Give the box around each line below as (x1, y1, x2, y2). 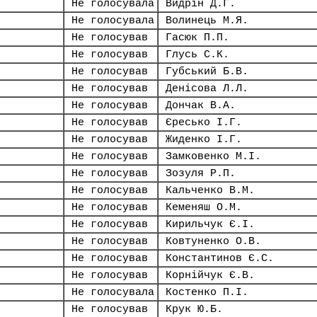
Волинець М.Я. (166, 15, 248, 26)
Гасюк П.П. (166, 32, 229, 43)
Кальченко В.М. (166, 185, 255, 196)
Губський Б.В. (166, 66, 248, 77)
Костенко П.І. (166, 287, 248, 298)
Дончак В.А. (166, 100, 236, 111)
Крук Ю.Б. (166, 304, 223, 315)
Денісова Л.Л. (166, 83, 248, 94)
